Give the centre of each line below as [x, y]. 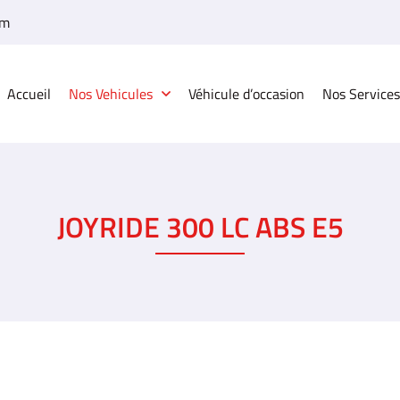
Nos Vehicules [111, 94]
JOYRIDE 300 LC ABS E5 [200, 227]
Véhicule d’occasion [246, 94]
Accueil [29, 94]
